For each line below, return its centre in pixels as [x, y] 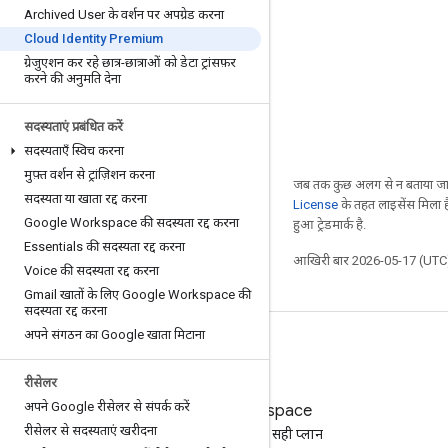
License [315, 204]
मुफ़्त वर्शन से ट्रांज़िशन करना [89, 174]
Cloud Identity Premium [93, 38]
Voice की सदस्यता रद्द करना [91, 270]
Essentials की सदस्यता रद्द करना [104, 246]
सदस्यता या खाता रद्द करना [85, 198]
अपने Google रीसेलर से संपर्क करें [107, 406]
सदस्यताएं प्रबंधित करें [73, 126]
